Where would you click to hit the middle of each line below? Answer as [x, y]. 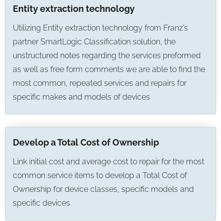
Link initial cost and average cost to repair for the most [109, 162]
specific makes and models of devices [81, 97]
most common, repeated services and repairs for [100, 83]
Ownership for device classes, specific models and [103, 189]
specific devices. [42, 203]
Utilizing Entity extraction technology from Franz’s [100, 28]
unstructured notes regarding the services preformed [107, 55]
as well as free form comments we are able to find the [109, 69]
